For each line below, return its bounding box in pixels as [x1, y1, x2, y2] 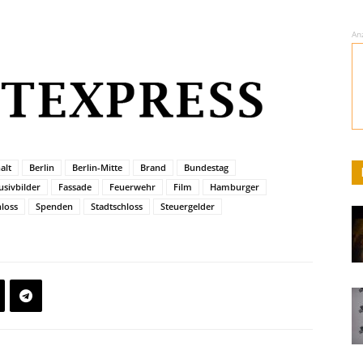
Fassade [58, 181, 92, 193]
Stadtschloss [91, 200, 143, 212]
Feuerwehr [109, 181, 156, 193]
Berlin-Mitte [72, 161, 122, 173]
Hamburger [210, 181, 259, 193]
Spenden [36, 200, 73, 212]
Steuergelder [160, 200, 215, 212]
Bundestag [184, 161, 228, 173]
